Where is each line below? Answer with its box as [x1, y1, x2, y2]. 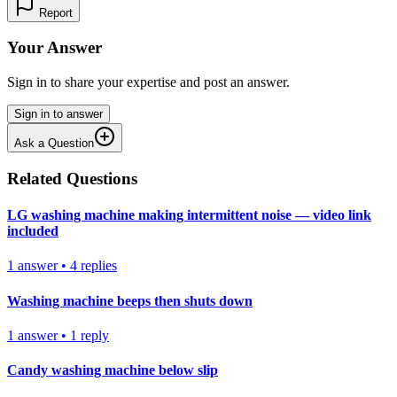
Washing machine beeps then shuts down [7, 292, 253, 308]
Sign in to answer [14, 107, 103, 121]
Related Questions [7, 168, 137, 188]
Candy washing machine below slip [7, 362, 218, 378]
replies [81, 258, 117, 274]
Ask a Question [14, 136, 94, 151]
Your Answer [7, 38, 102, 58]
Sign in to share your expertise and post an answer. [7, 74, 290, 90]
